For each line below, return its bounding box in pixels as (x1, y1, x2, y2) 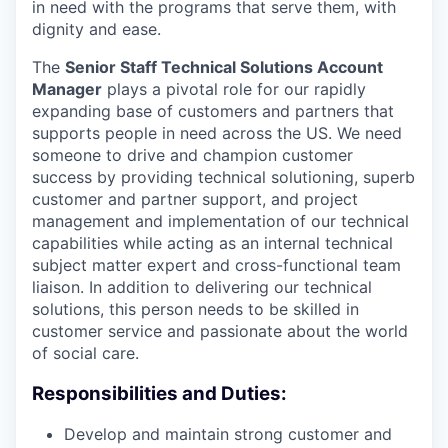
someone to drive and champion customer (32, 145, 353, 165)
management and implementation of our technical (32, 211, 409, 231)
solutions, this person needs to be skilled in (32, 299, 359, 319)
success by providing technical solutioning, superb (32, 167, 415, 187)
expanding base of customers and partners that (32, 101, 394, 121)
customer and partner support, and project (32, 189, 358, 209)
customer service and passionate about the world (32, 321, 408, 341)
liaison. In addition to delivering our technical (32, 277, 372, 297)
